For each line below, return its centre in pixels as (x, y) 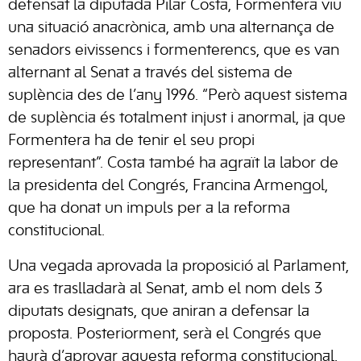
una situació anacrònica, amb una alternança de (171, 28)
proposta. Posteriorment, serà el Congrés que (165, 334)
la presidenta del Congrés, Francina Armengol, (168, 186)
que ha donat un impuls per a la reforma (149, 209)
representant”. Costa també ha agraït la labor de (173, 164)
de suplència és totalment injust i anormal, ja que (177, 118)
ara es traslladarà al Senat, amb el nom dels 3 (165, 289)
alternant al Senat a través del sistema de (150, 73)
